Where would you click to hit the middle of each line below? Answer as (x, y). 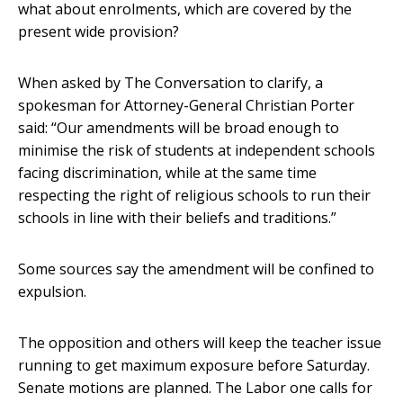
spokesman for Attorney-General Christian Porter (186, 106)
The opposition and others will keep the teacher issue (200, 343)
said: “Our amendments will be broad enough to (179, 128)
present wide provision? (99, 32)
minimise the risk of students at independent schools (197, 151)
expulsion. (52, 292)
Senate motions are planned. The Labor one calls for (195, 388)
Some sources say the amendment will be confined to (196, 269)
